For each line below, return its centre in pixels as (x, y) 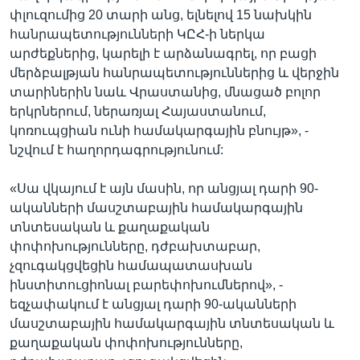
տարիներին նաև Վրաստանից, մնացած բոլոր (165, 92)
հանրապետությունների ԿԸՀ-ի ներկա (137, 34)
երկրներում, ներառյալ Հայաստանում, (138, 111)
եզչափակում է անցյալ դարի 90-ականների (153, 304)
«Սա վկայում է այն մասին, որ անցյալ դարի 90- (164, 188)
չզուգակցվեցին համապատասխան (131, 265)
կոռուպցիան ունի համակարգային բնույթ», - (159, 130)
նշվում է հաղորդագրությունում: (117, 149)
